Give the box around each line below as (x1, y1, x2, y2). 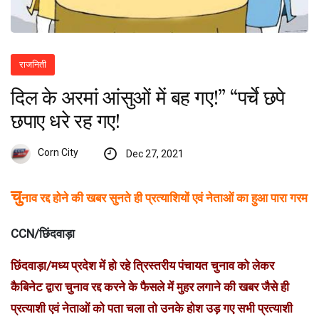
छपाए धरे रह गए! (11, 108, 120, 134)
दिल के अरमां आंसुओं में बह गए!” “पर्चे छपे (11, 84, 285, 110)
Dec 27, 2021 (125, 147, 184, 159)
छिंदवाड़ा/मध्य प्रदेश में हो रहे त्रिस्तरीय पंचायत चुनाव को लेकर (11, 258, 274, 273)
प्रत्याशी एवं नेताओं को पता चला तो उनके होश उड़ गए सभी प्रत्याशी (11, 300, 293, 315)
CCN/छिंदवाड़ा (11, 226, 75, 241)
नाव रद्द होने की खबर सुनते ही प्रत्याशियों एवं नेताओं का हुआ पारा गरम (21, 190, 308, 205)
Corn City (38, 147, 78, 159)
